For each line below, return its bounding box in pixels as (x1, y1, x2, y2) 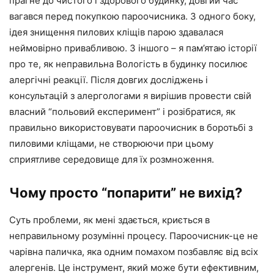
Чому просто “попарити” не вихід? (9, 185, 242, 201)
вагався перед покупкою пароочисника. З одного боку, (9, 10, 256, 22)
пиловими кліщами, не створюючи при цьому (9, 138, 213, 149)
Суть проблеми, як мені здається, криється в (9, 214, 210, 226)
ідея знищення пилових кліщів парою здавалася (9, 26, 223, 38)
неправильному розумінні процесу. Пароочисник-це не (9, 230, 258, 242)
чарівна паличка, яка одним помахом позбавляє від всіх (9, 246, 258, 257)
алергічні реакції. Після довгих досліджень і (9, 74, 208, 86)
